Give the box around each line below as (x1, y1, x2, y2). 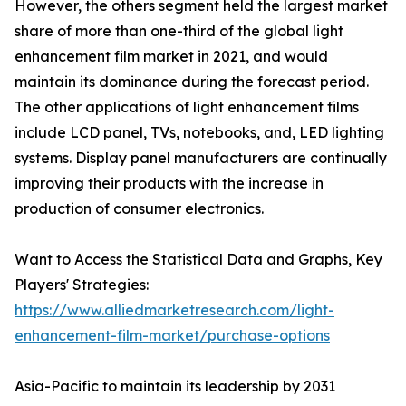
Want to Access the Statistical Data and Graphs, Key (14, 250, 382, 269)
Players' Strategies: (14, 275, 149, 295)
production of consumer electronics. (14, 199, 264, 218)
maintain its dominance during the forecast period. (14, 72, 369, 92)
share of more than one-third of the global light (14, 22, 343, 41)
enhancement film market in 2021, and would (14, 47, 328, 66)
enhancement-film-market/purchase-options (14, 326, 330, 345)
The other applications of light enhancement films (14, 98, 359, 117)
